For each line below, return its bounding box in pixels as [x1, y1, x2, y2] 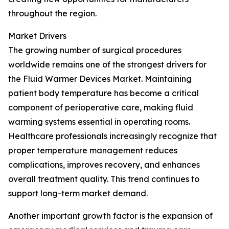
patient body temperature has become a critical [8, 88, 199, 98]
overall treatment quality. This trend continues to [8, 174, 199, 184]
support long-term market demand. [8, 188, 148, 198]
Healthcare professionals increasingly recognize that [8, 131, 217, 141]
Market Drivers [8, 31, 66, 41]
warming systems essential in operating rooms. [8, 117, 190, 127]
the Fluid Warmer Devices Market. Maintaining [8, 74, 192, 84]
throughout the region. [8, 8, 97, 18]
